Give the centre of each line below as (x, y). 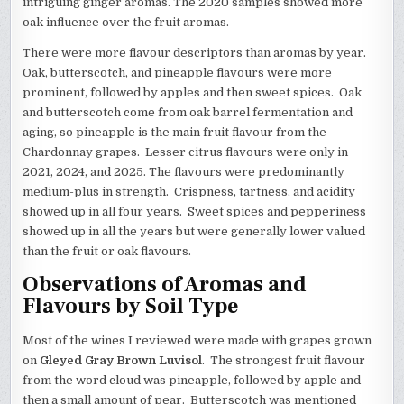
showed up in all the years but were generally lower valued (194, 232)
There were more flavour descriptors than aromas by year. (196, 53)
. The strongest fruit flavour (284, 360)
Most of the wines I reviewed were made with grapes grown (197, 340)
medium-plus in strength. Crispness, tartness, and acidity (189, 192)
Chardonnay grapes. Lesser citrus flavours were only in (186, 152)
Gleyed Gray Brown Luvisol (121, 360)
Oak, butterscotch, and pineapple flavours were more (178, 73)
